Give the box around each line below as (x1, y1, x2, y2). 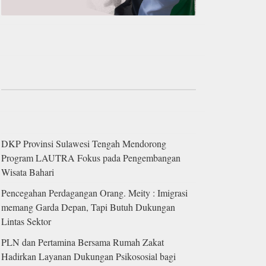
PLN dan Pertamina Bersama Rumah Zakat (1, 236, 164, 249)
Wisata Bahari (1, 166, 54, 179)
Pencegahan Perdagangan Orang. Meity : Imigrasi (1, 186, 188, 199)
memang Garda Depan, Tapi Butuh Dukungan (1, 201, 175, 214)
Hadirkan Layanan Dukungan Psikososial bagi (1, 250, 176, 263)
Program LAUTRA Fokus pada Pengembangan (1, 151, 180, 164)
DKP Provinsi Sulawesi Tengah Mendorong (1, 137, 166, 150)
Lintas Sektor (1, 215, 51, 228)
